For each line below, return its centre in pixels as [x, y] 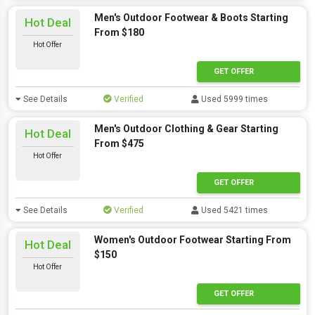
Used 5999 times [234, 99]
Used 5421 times [234, 210]
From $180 [119, 32]
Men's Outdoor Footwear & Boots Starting [191, 18]
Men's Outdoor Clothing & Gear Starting [186, 129]
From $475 [119, 143]
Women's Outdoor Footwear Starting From [192, 240]
